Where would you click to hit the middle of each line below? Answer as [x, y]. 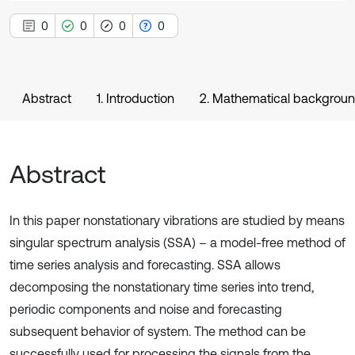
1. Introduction [136, 98]
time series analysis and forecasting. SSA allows [145, 265]
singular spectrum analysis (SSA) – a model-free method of [177, 242]
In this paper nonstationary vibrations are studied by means [177, 220]
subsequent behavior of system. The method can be [158, 331]
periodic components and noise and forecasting [146, 309]
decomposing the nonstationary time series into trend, [162, 287]
